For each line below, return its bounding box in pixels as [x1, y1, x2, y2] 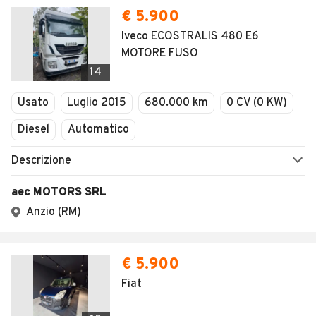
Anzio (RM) [26, 205, 81, 219]
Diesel [18, 123, 49, 137]
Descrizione [11, 154, 71, 168]
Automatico [68, 123, 129, 137]
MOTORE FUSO [121, 47, 198, 61]
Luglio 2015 [67, 96, 126, 110]
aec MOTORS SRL [11, 186, 107, 200]
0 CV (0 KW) [226, 96, 287, 110]
